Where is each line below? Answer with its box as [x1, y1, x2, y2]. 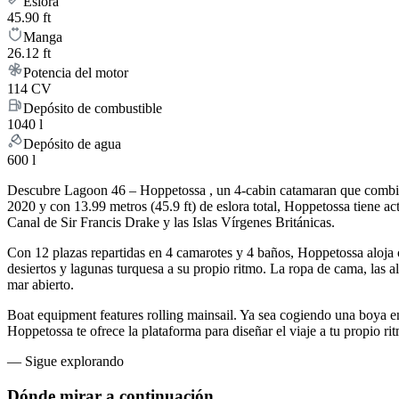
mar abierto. [7, 277, 74, 293]
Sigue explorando [25, 354, 124, 370]
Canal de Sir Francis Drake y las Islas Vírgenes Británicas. [7, 215, 335, 231]
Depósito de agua [23, 136, 121, 152]
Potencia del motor [23, 65, 128, 81]
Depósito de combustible [23, 101, 162, 117]
